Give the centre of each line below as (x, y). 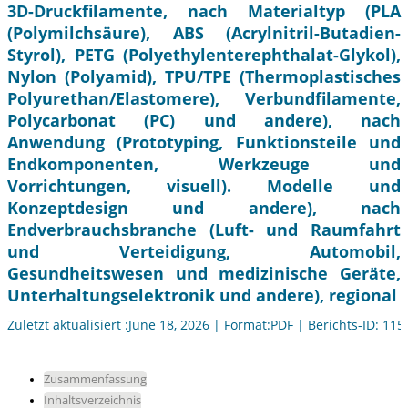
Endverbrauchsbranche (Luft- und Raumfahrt (204, 230)
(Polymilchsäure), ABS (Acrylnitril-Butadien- (204, 33)
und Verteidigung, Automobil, (204, 252)
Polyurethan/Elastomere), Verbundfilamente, (204, 99)
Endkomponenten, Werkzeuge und (204, 164)
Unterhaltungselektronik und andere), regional (202, 296)
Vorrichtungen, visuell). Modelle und (204, 186)
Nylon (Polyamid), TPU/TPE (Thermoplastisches (204, 77)
